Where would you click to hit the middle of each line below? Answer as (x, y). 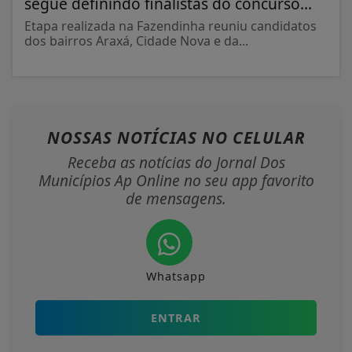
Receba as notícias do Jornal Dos (176, 162)
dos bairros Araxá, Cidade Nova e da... (136, 40)
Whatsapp (176, 276)
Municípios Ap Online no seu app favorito (176, 180)
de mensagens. (176, 198)
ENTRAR (176, 317)
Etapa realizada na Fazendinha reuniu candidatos (170, 26)
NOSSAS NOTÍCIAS (124, 137)
